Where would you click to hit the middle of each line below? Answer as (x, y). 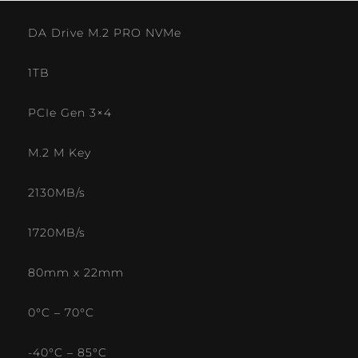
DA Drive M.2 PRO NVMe (105, 33)
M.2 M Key (60, 153)
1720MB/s (57, 233)
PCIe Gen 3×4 (70, 113)
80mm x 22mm (76, 272)
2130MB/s (57, 193)
